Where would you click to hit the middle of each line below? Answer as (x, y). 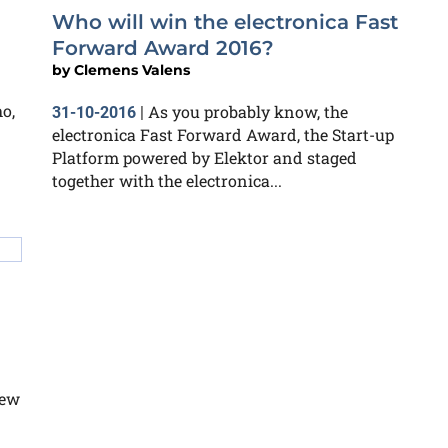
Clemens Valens (132, 70)
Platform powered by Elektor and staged (204, 157)
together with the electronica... (167, 180)
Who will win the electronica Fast (225, 22)
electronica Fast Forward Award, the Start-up (223, 134)
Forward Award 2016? (163, 48)
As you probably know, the (248, 111)
